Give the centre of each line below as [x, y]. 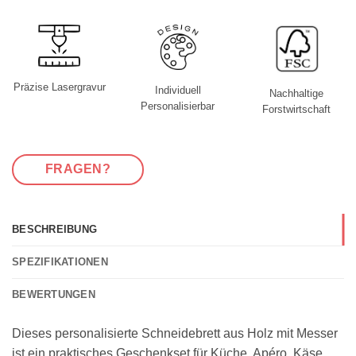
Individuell [178, 91]
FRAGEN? [78, 169]
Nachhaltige [297, 93]
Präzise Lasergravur [59, 87]
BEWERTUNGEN [54, 295]
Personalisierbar [178, 106]
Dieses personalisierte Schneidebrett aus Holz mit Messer [175, 334]
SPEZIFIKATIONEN [60, 262]
